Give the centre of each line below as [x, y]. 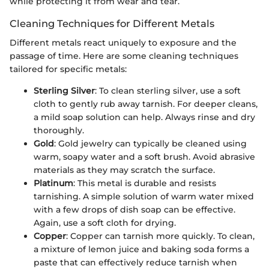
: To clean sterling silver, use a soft [168, 91]
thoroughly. [59, 131]
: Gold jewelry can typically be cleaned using [150, 144]
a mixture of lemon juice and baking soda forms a [141, 249]
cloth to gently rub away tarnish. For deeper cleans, [146, 104]
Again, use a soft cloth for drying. [105, 223]
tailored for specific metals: [68, 69]
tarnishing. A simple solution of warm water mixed [144, 197]
